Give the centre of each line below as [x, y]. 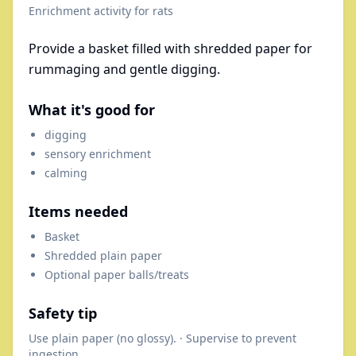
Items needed [78, 211]
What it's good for [92, 109]
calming [66, 172]
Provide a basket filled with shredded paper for [170, 48]
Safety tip [63, 313]
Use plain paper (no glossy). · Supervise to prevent [163, 338]
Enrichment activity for [91, 10]
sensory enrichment [98, 153]
